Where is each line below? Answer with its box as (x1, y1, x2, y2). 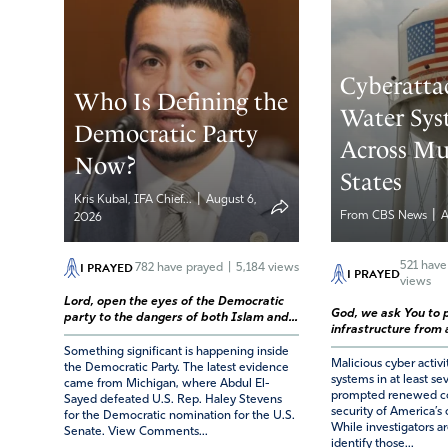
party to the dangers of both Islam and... (64, 311, 298, 324)
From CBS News (340, 209, 431, 222)
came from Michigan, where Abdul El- (64, 377, 270, 390)
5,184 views (235, 261, 299, 274)
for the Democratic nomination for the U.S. (64, 409, 295, 422)
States (340, 167, 403, 196)
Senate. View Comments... (64, 425, 208, 438)
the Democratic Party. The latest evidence (64, 361, 289, 374)
